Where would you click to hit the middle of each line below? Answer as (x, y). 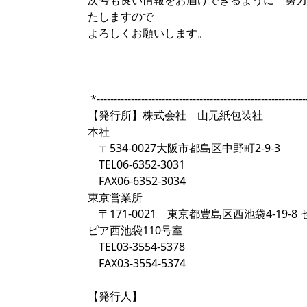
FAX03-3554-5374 (137, 263)
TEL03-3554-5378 (136, 247)
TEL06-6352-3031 (136, 164)
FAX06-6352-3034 (137, 181)
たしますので (121, 16)
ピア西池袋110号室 (137, 230)
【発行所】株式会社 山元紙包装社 (175, 115)
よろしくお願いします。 (148, 33)
